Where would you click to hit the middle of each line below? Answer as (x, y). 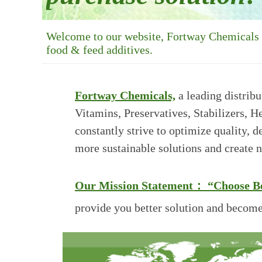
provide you (105, 208)
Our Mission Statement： (140, 185)
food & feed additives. (99, 50)
